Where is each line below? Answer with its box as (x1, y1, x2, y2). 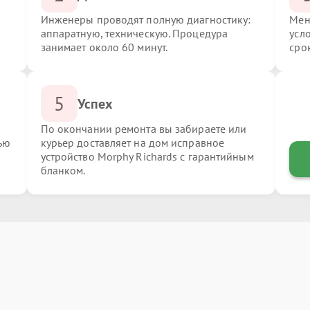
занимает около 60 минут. (40, 40, 168, 54)
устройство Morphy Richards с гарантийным (40, 149, 254, 163)
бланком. (40, 163, 86, 177)
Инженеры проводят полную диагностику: (40, 12, 251, 26)
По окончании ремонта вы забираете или (40, 122, 247, 136)
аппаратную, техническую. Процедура (40, 26, 228, 40)
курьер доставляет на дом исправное (40, 136, 225, 149)
